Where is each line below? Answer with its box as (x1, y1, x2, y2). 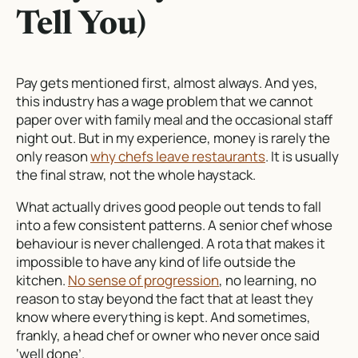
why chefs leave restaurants (90, 146, 265, 165)
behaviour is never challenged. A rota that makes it (16, 233, 325, 253)
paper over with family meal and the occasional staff (16, 109, 332, 129)
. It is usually (265, 146, 339, 165)
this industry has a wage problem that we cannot (16, 91, 313, 110)
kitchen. (16, 270, 68, 289)
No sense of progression (68, 270, 219, 289)
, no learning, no (219, 270, 316, 289)
